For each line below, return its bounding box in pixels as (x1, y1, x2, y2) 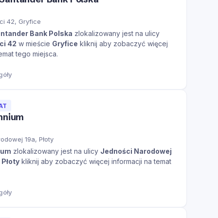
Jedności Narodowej (100, 147, 172, 156)
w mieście (17, 39, 52, 48)
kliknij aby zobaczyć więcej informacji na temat (19, 157, 171, 166)
